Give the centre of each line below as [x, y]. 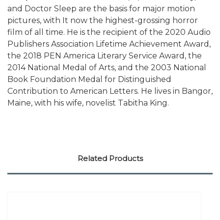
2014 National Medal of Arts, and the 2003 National [107, 67]
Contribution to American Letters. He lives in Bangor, [110, 91]
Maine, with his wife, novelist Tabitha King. [88, 103]
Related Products [110, 158]
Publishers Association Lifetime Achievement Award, [109, 44]
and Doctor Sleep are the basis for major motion [101, 8]
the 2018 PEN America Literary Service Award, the [105, 55]
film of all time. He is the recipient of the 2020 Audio [109, 32]
